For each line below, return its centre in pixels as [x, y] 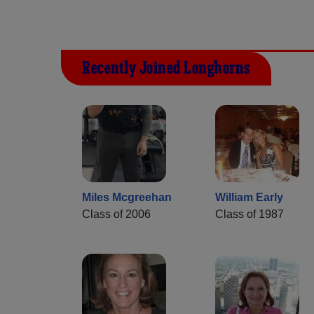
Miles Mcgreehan [127, 198]
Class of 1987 [250, 214]
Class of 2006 [116, 214]
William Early [249, 198]
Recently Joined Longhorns [166, 69]
